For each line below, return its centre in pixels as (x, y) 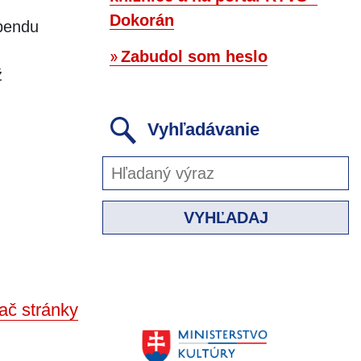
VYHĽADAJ (226, 218)
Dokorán (142, 21)
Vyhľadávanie (201, 129)
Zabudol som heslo (194, 57)
